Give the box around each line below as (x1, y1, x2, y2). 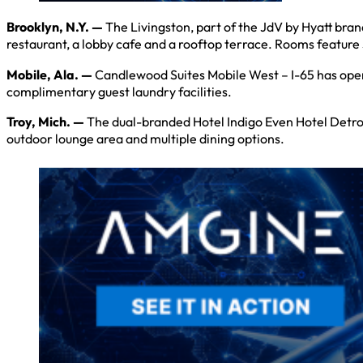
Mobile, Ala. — (6, 66, 92, 83)
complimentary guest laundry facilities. (6, 83, 232, 100)
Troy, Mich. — (6, 113, 84, 130)
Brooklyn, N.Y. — (6, 19, 105, 36)
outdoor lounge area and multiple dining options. (6, 130, 284, 147)
